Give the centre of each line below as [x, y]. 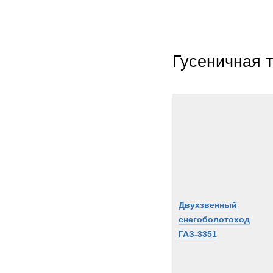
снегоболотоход [214, 219]
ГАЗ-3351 [198, 234]
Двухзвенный [208, 205]
